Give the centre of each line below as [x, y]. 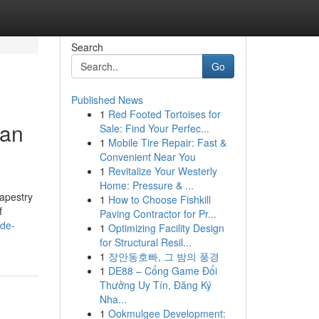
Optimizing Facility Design [166, 228]
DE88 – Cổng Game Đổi [162, 271]
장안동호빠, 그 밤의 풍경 [163, 256]
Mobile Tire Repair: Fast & [167, 142]
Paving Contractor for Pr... [158, 214]
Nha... [113, 299]
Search [87, 47]
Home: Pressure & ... [146, 185]
